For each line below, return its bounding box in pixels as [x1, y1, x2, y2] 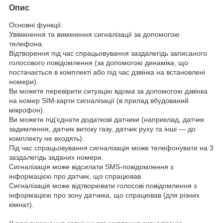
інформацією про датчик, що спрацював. [9, 172, 145, 180]
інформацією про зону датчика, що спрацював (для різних [9, 191, 200, 199]
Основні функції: [9, 20, 65, 29]
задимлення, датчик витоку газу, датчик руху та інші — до [9, 124, 196, 133]
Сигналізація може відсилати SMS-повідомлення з [9, 162, 173, 171]
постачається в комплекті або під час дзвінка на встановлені [9, 68, 205, 76]
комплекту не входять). [9, 134, 86, 142]
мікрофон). [9, 106, 47, 114]
